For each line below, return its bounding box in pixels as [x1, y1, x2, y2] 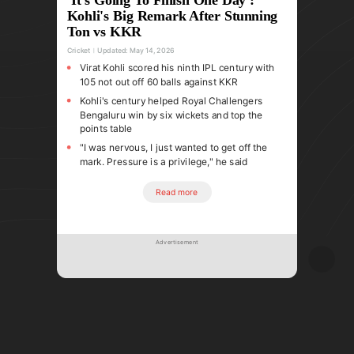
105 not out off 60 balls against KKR [79, 75, 238, 88]
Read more [156, 186, 198, 197]
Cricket [66, 45, 91, 55]
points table [79, 122, 133, 134]
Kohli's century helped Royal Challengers [79, 94, 263, 107]
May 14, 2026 [130, 45, 175, 55]
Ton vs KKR [66, 23, 142, 40]
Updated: [95, 45, 130, 55]
